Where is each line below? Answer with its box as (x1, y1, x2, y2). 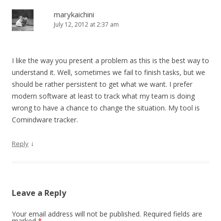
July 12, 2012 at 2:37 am (54, 20, 119, 29)
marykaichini (54, 9, 94, 19)
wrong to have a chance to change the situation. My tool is (12, 103, 200, 112)
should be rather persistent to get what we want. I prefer (12, 79, 192, 89)
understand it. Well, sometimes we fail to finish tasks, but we (12, 68, 205, 77)
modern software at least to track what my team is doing (12, 91, 195, 101)
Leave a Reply (12, 187, 66, 198)
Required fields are (143, 209, 202, 219)
